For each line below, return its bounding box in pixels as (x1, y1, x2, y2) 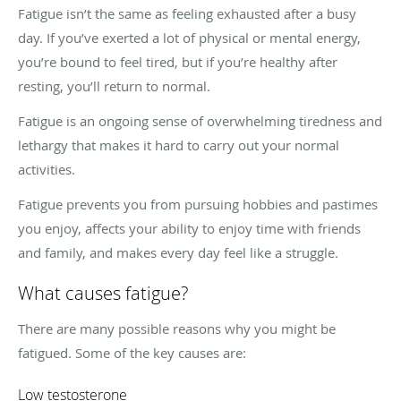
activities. (18, 159, 75, 178)
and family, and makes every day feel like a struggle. (18, 243, 338, 261)
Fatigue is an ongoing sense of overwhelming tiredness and (18, 111, 382, 130)
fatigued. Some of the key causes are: (18, 343, 246, 362)
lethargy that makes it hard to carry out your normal (18, 135, 339, 154)
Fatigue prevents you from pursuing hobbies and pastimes (18, 194, 378, 213)
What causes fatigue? (18, 280, 188, 305)
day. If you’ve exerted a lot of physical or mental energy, (18, 28, 361, 47)
